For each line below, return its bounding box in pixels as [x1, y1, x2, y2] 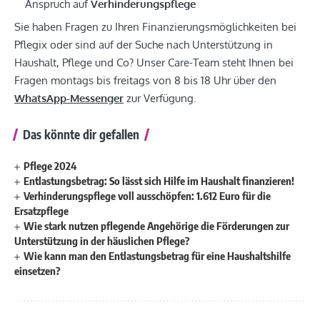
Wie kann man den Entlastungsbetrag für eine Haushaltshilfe [24, 249, 291, 263]
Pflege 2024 [24, 159, 77, 173]
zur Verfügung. [124, 91, 196, 106]
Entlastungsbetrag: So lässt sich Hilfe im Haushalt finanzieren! [24, 174, 295, 188]
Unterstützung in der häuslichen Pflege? [14, 234, 190, 248]
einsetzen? [14, 264, 61, 278]
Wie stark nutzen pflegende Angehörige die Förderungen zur [24, 219, 290, 233]
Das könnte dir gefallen [23, 126, 139, 143]
